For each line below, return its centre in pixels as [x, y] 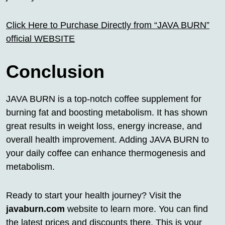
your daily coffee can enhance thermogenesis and [106, 153]
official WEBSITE [40, 39]
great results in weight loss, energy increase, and [104, 126]
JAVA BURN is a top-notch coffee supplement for [104, 99]
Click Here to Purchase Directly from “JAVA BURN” [108, 25]
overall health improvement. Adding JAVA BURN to [107, 140]
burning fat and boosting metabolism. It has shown [107, 113]
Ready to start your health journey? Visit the [94, 196]
